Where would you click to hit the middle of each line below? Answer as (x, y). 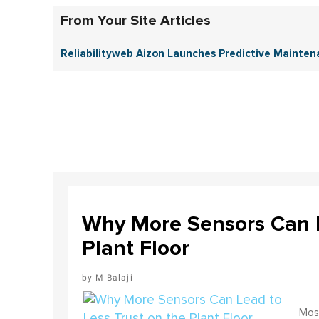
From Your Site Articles (135, 20)
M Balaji (114, 277)
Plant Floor (135, 248)
